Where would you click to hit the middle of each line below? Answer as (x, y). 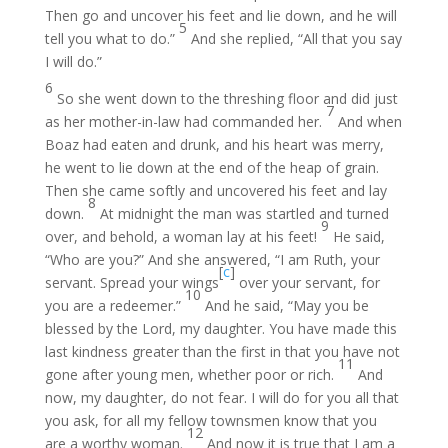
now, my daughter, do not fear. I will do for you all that (221, 397)
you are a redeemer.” (114, 305)
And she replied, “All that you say (296, 38)
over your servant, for (307, 282)
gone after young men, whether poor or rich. (191, 374)
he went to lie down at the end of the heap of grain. (211, 167)
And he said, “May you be (286, 305)
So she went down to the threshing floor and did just (227, 98)
